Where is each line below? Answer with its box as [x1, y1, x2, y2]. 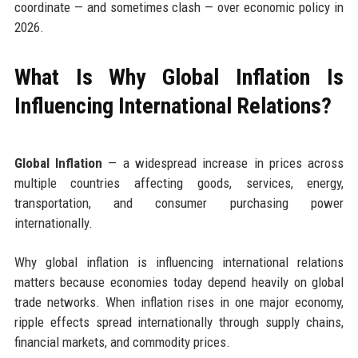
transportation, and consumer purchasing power [14, 194, 344, 211]
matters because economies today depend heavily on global [14, 273, 344, 290]
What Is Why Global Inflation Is [14, 63, 344, 90]
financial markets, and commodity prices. [14, 333, 230, 350]
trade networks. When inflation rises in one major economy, [14, 293, 344, 310]
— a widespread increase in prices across [101, 154, 344, 171]
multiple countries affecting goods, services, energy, [14, 174, 344, 191]
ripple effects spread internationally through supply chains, [14, 313, 344, 330]
